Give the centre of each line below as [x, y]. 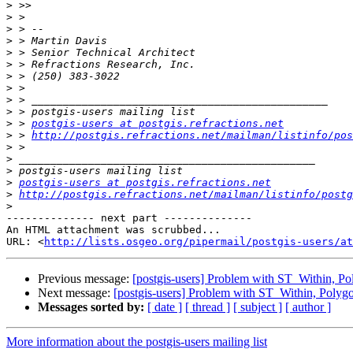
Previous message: [85, 279]
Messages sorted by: [91, 307]
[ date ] [165, 307]
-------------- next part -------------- [129, 218]
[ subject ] [258, 307]
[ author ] [308, 307]
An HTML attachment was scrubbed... [113, 230]
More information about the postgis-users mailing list [137, 342]
